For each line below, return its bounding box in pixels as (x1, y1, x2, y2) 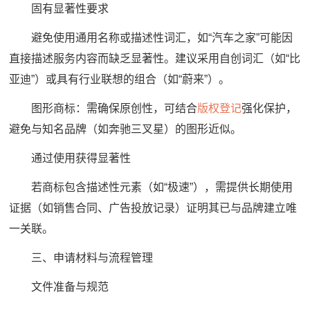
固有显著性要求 (9, 3, 109, 15)
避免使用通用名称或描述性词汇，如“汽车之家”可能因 (9, 32, 293, 44)
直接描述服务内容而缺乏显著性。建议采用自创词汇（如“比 (9, 53, 301, 65)
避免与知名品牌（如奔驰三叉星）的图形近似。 (9, 123, 242, 136)
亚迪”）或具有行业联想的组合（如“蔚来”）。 (9, 73, 230, 86)
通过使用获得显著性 (9, 152, 131, 165)
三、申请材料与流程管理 (9, 252, 154, 264)
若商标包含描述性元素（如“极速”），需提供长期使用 (9, 181, 293, 194)
